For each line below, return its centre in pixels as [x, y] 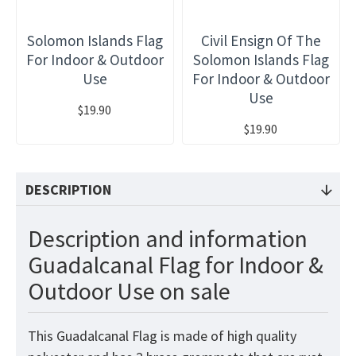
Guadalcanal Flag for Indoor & [176, 265]
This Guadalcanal [80, 336]
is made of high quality [227, 336]
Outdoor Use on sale [129, 291]
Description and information [168, 239]
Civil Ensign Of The [261, 41]
